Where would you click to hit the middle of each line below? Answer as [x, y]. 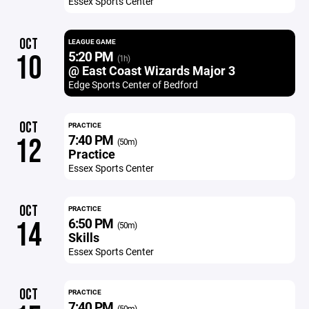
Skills [83, 237]
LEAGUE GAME [92, 41]
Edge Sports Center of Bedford [133, 84]
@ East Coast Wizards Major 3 [151, 70]
